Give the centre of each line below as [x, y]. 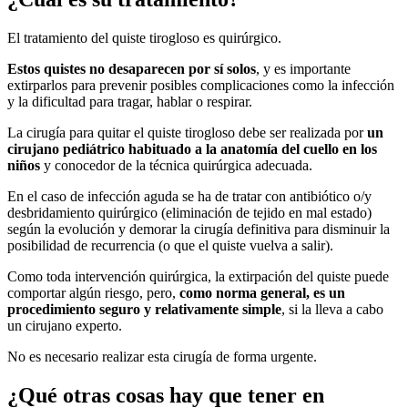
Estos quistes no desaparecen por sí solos [132, 68]
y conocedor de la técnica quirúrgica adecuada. [176, 165]
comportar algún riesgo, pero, [93, 292]
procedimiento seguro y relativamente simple [144, 309]
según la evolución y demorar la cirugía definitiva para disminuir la [199, 229]
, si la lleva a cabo [332, 309]
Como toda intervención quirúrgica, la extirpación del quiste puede [198, 276]
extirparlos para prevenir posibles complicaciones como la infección [201, 85]
